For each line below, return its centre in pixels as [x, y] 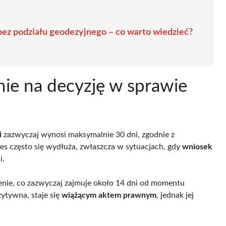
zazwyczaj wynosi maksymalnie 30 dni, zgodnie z [88, 134]
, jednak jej [175, 195]
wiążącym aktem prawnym [109, 195]
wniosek [197, 147]
